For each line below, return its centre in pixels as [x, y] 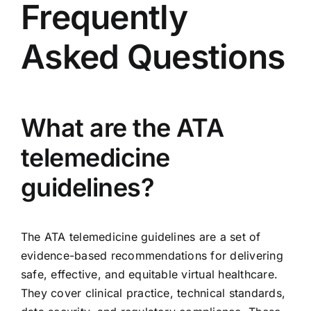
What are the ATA [122, 127]
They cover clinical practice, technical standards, [153, 293]
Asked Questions [153, 56]
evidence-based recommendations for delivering [152, 255]
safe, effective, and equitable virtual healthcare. [149, 274]
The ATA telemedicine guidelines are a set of [141, 236]
